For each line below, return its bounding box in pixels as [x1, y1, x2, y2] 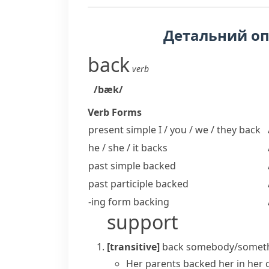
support [107, 209, 178, 235]
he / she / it [88, 141, 139, 154]
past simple [88, 159, 141, 172]
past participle [88, 177, 153, 190]
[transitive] [107, 240, 160, 253]
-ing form [88, 195, 131, 208]
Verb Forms [88, 106, 142, 119]
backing [131, 195, 169, 208]
